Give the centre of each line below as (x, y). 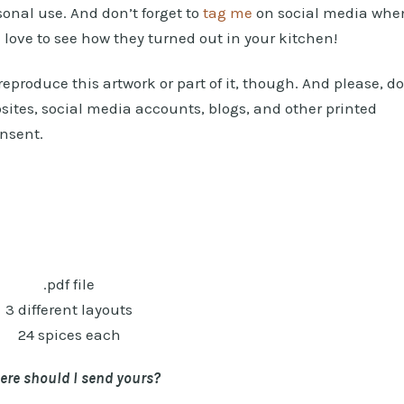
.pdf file (69, 284)
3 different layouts (69, 309)
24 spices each (69, 334)
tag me (228, 12)
